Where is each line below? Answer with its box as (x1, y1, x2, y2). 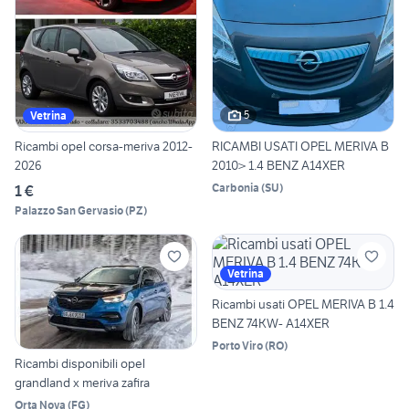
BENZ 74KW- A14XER (212, 314, 330, 331)
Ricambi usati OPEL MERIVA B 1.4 (212, 295, 394, 312)
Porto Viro (212, 338, 263, 352)
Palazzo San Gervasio (15, 203, 123, 217)
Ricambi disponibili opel (15, 354, 145, 372)
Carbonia (212, 180, 259, 194)
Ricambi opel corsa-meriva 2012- (15, 137, 193, 154)
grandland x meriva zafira (15, 373, 150, 391)
